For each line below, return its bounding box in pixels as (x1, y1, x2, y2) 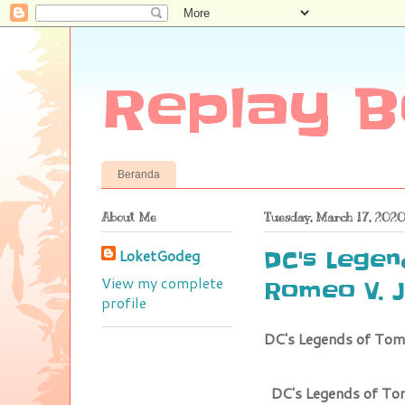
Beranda (118, 167, 160, 181)
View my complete (101, 271, 223, 293)
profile (101, 291, 146, 313)
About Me (101, 209, 156, 225)
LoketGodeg (119, 244, 200, 266)
